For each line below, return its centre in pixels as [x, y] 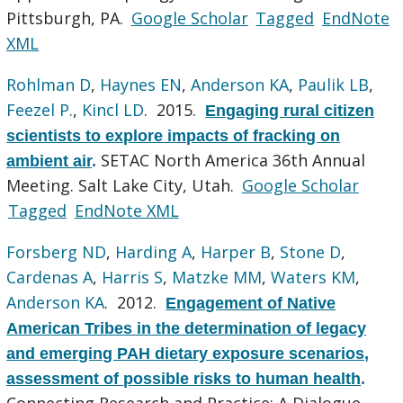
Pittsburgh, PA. [67, 18]
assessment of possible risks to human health [184, 378]
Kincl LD [113, 109]
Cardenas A [50, 277]
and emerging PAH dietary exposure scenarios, [188, 353]
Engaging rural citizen [290, 110]
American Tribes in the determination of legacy [187, 328]
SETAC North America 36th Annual [233, 160]
